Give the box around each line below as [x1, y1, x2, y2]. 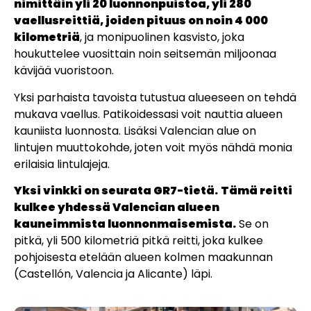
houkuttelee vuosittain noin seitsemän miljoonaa [14, 46, 276, 62]
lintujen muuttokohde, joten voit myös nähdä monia [14, 139, 292, 155]
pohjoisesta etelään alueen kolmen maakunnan [14, 249, 273, 266]
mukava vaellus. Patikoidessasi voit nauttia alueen [14, 106, 283, 122]
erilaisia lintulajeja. [14, 155, 110, 172]
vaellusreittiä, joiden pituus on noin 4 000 [14, 12, 268, 29]
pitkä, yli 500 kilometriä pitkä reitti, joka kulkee [14, 233, 263, 249]
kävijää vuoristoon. [14, 62, 114, 79]
